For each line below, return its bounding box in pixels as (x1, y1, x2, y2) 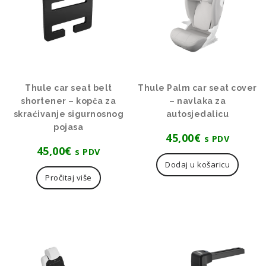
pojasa (53, 122, 84, 132)
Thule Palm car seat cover (138, 83, 257, 93)
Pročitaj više (45, 172, 92, 183)
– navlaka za (169, 96, 226, 106)
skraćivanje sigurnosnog (13, 109, 124, 119)
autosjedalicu (166, 109, 229, 119)
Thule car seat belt (25, 83, 112, 93)
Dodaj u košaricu (165, 159, 230, 170)
